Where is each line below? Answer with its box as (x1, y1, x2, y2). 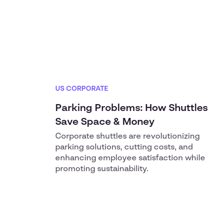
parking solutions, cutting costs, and (55, 144, 193, 151)
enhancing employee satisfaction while (55, 154, 205, 162)
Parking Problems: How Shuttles (55, 104, 208, 113)
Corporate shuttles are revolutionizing (55, 133, 200, 141)
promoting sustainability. (55, 165, 148, 173)
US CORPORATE (55, 85, 108, 92)
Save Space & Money (55, 117, 154, 127)
